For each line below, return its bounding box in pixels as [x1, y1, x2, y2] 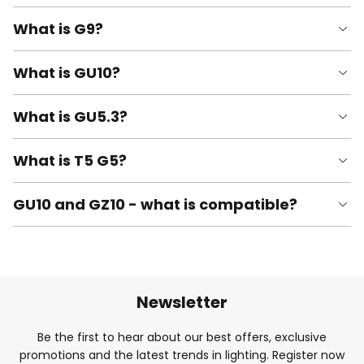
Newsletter [136, 290, 227, 314]
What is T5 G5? [13, 150, 127, 171]
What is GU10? [13, 63, 120, 84]
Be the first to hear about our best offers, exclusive [37, 328, 327, 345]
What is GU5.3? [13, 106, 128, 128]
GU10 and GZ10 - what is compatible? [13, 194, 297, 215]
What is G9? [13, 19, 103, 40]
